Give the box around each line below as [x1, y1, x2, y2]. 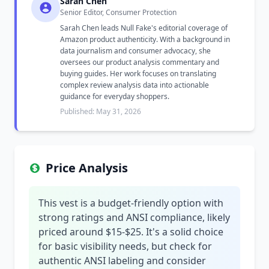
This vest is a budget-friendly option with [38, 196, 223, 210]
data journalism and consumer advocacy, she [60, 46, 211, 56]
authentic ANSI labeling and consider [38, 254, 206, 267]
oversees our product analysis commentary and [60, 57, 219, 67]
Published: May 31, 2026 [60, 106, 141, 116]
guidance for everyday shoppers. [60, 91, 169, 101]
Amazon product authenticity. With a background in [60, 34, 230, 44]
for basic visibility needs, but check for [38, 240, 212, 253]
